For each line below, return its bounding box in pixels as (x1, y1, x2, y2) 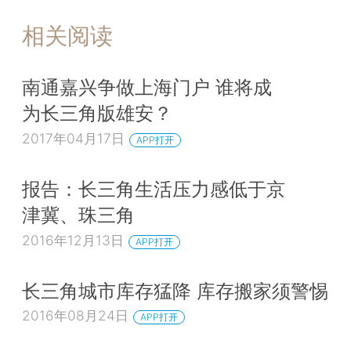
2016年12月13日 (22, 231, 124, 248)
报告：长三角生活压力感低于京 (22, 177, 285, 201)
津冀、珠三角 (22, 203, 135, 227)
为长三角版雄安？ (22, 101, 172, 125)
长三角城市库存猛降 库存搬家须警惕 (22, 278, 328, 302)
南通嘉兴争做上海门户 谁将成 (22, 75, 272, 100)
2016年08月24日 (22, 307, 128, 324)
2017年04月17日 (22, 130, 125, 147)
